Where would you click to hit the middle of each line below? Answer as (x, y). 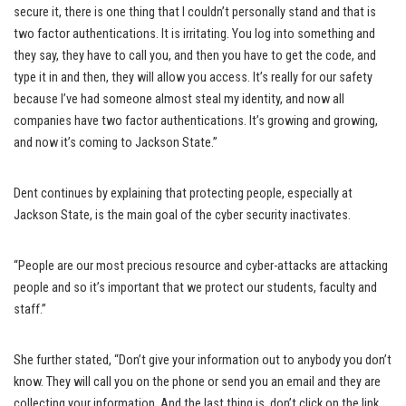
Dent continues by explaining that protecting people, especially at (183, 193)
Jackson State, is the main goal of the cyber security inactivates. (182, 215)
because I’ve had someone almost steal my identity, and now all (179, 99)
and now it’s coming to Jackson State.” (116, 143)
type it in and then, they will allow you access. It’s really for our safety (193, 77)
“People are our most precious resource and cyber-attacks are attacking (201, 266)
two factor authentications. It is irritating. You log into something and (194, 34)
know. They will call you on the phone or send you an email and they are (197, 382)
